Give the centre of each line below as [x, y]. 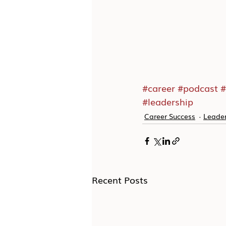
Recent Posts [120, 180]
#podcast [198, 88]
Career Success [170, 116]
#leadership [168, 102]
